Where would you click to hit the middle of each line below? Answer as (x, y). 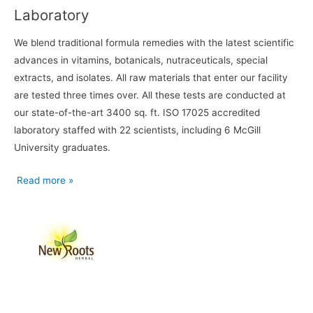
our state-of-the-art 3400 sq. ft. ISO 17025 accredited (137, 113)
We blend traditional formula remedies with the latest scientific (154, 43)
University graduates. (62, 148)
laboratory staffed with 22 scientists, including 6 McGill (137, 130)
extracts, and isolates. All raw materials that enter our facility (151, 78)
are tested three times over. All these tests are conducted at (150, 95)
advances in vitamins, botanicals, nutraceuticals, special (141, 60)
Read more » (44, 181)
